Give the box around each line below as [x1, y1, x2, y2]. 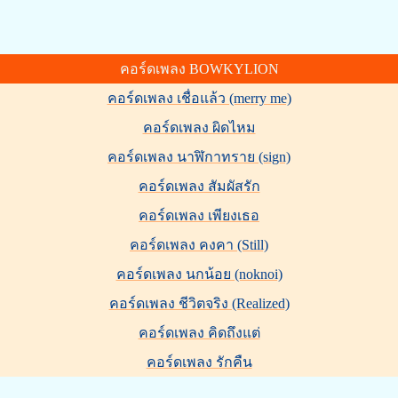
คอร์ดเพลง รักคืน [146, 354, 252, 370]
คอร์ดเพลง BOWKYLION [119, 61, 279, 76]
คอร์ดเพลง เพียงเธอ [139, 208, 259, 223]
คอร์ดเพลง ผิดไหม [142, 120, 256, 135]
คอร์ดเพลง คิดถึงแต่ [138, 325, 260, 340]
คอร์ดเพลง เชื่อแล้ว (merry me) [107, 91, 291, 106]
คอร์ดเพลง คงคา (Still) [130, 237, 268, 252]
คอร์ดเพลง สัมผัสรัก [138, 179, 260, 194]
